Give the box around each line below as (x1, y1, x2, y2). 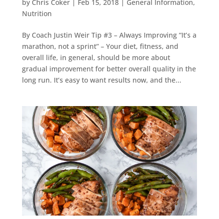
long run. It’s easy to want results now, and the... (22, 75, 181, 85)
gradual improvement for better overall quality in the (22, 64, 196, 74)
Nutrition (22, 9, 52, 19)
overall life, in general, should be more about (22, 53, 170, 63)
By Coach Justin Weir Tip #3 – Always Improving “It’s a (22, 30, 197, 40)
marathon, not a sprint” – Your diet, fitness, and (22, 42, 178, 51)
